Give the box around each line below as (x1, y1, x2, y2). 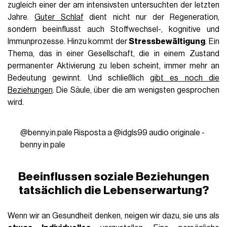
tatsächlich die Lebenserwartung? (18, 184, 209, 197)
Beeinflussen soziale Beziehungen (18, 171, 209, 183)
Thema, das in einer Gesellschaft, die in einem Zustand (8, 49, 219, 58)
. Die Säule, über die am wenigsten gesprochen (53, 86, 219, 94)
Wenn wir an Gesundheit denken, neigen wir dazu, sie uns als (8, 212, 219, 220)
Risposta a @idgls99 (72, 129, 149, 137)
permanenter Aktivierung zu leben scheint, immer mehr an (8, 61, 219, 70)
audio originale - (148, 129, 205, 137)
